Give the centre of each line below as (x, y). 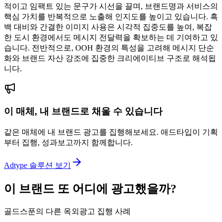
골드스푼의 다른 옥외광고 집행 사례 (67, 211)
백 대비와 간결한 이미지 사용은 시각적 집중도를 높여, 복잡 (108, 27)
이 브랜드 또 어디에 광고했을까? (90, 189)
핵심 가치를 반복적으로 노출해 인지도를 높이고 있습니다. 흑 (111, 16)
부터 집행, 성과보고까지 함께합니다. (68, 142)
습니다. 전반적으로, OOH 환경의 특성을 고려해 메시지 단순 (109, 48)
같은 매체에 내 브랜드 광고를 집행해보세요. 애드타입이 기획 (111, 132)
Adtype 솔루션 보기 (37, 165)
